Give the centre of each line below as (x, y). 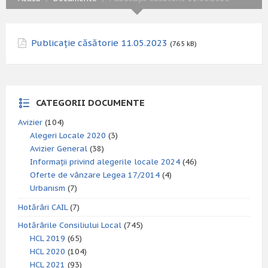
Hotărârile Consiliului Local (70, 225)
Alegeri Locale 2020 (68, 135)
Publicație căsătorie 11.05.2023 (99, 43)
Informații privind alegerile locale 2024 (105, 162)
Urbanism (48, 188)
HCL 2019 (48, 238)
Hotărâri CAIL (43, 207)
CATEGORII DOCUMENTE (90, 103)
